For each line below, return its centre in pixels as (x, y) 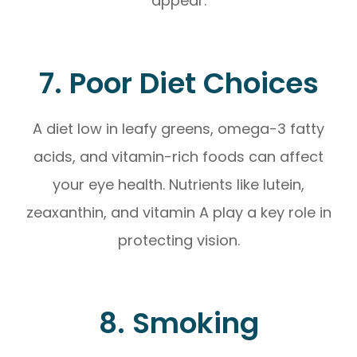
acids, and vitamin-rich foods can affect (178, 156)
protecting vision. (178, 240)
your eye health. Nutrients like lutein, (178, 184)
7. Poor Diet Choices (178, 83)
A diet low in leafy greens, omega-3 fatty (178, 128)
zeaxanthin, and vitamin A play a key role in (178, 212)
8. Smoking (178, 323)
